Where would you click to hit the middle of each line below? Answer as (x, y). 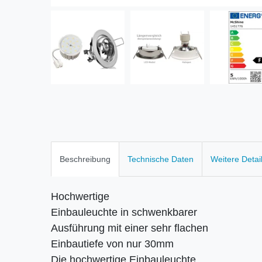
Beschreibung (85, 159)
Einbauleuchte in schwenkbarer (124, 212)
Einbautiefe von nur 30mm (112, 244)
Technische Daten (161, 159)
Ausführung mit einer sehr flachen (130, 228)
